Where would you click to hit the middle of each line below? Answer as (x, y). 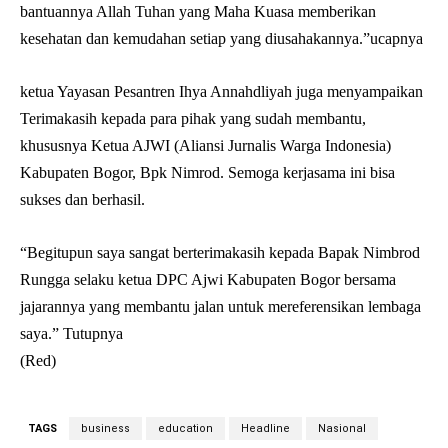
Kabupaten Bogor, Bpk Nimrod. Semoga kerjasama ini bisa (207, 173)
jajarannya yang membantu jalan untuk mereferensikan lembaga (220, 307)
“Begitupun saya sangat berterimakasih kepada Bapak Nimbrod (220, 253)
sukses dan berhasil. (82, 200)
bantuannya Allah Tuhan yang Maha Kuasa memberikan (198, 12)
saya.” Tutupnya (71, 334)
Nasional (342, 429)
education (185, 429)
